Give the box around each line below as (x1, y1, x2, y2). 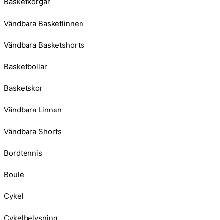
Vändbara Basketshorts (4, 40, 84, 50)
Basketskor (4, 83, 43, 93)
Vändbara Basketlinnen (4, 19, 83, 28)
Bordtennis (4, 148, 42, 158)
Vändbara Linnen (4, 105, 62, 115)
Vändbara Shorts (4, 127, 62, 137)
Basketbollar (4, 62, 47, 72)
